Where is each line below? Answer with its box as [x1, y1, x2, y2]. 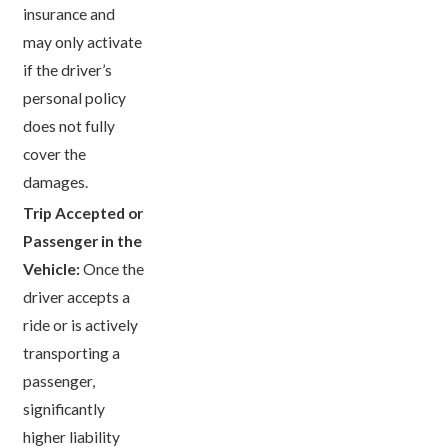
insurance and [23, 4, 116, 23]
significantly [23, 400, 106, 419]
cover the [23, 144, 87, 163]
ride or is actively [23, 316, 139, 335]
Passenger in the [23, 232, 143, 251]
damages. [23, 172, 89, 191]
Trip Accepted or [23, 204, 144, 223]
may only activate [23, 32, 143, 51]
